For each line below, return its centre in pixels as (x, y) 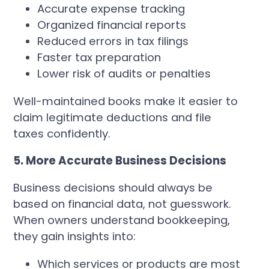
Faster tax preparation (99, 58)
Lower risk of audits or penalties (124, 74)
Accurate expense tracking (111, 9)
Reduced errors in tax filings (113, 41)
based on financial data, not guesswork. (122, 204)
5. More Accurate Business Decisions (120, 161)
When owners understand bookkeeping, (122, 220)
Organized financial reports (112, 25)
